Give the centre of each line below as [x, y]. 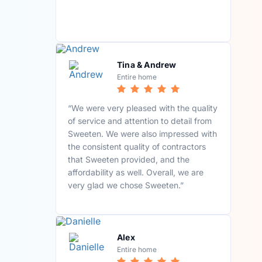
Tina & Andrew [147, 64]
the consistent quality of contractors [137, 146]
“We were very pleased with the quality [143, 108]
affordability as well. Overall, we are [136, 172]
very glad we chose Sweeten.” [126, 185]
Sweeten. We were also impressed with [143, 133]
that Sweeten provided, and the [129, 159]
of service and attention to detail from [140, 120]
